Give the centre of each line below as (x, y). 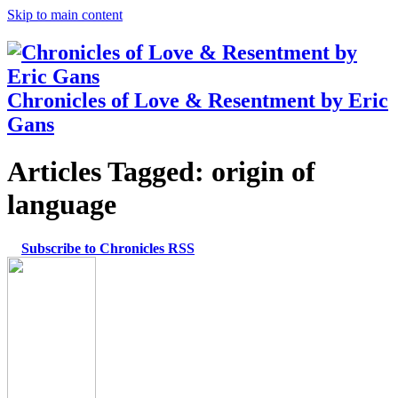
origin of (260, 172)
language (62, 205)
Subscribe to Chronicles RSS (108, 248)
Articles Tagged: (106, 172)
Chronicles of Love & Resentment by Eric (198, 100)
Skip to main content (65, 15)
